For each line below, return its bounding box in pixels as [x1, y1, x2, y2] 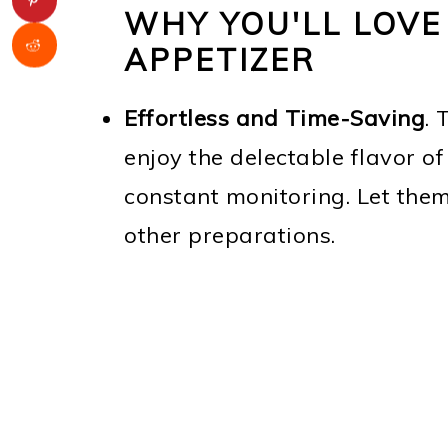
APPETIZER [124, 41, 316, 79]
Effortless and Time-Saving [124, 104, 425, 132]
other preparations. [124, 221, 336, 249]
